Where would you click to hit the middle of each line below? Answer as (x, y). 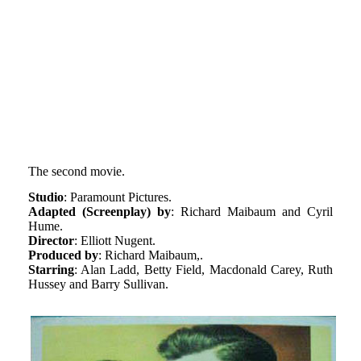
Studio (46, 197)
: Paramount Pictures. (117, 197)
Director (51, 240)
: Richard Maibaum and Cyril (252, 211)
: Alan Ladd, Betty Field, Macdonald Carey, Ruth (203, 269)
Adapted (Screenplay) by (99, 211)
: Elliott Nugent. (114, 240)
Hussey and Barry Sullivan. (98, 284)
